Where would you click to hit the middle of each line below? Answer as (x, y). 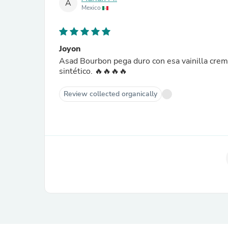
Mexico (92, 8)
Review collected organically (110, 94)
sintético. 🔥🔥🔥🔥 (93, 71)
